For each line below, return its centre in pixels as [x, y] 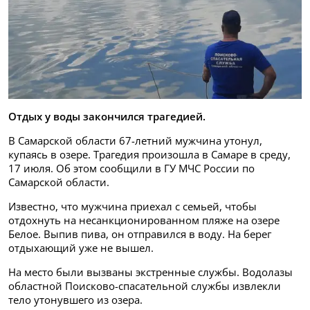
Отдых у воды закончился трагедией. [107, 117]
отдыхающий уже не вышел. [81, 248]
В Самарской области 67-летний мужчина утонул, [135, 141]
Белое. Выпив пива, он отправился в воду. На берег [140, 234]
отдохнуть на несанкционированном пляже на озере [144, 220]
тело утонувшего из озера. [75, 300]
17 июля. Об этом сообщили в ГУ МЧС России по [131, 168]
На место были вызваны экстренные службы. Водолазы [151, 272]
